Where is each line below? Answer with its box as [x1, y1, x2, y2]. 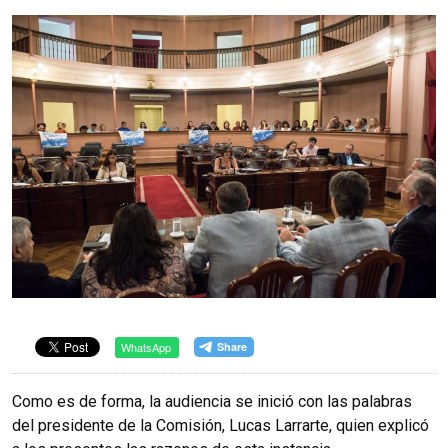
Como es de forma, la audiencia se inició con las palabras [12, 391, 412, 411]
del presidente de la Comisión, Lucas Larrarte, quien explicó [12, 415, 429, 435]
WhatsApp [121, 338, 171, 355]
